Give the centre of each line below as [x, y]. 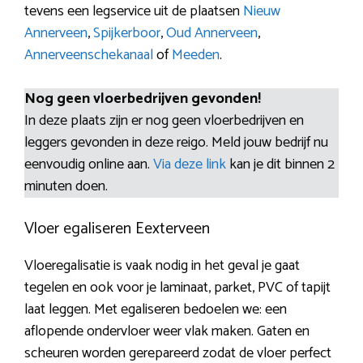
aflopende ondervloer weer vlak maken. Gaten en [167, 332]
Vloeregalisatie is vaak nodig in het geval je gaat [162, 266]
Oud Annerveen [212, 34]
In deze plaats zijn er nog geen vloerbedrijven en [164, 121]
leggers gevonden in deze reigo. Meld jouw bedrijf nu [176, 143]
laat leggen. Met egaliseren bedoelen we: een [156, 310]
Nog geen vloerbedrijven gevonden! [143, 99]
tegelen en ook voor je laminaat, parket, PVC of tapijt [177, 288]
